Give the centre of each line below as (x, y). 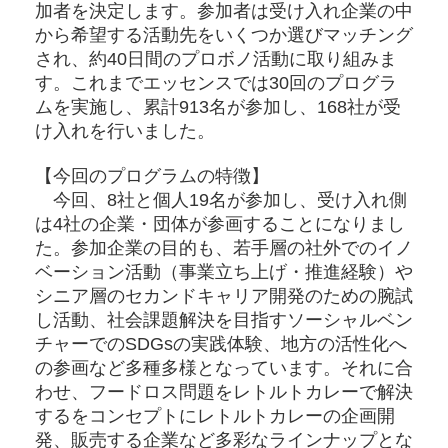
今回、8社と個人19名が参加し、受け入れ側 (221, 199)
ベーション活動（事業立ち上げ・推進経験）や (224, 271)
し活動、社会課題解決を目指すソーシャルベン (224, 319)
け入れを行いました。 (125, 130)
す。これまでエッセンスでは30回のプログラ (216, 82)
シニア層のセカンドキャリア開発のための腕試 (224, 295)
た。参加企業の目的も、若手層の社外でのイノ (224, 247)
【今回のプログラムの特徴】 (152, 175)
